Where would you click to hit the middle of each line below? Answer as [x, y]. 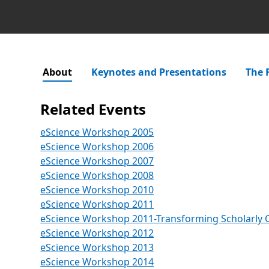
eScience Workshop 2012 [97, 233]
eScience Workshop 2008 [97, 175]
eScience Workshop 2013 [97, 247]
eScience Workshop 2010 [97, 190]
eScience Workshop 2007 [97, 161]
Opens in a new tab [197, 261]
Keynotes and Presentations [159, 72]
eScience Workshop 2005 [97, 132]
